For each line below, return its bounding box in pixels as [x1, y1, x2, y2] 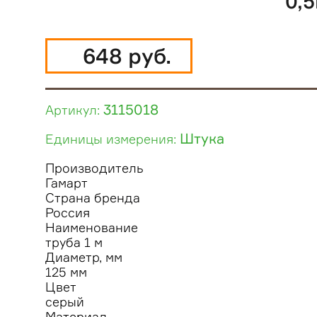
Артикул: [45, 103, 103, 117]
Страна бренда [45, 190, 140, 205]
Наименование [45, 220, 138, 235]
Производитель [45, 161, 144, 175]
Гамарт [45, 175, 88, 190]
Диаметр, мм [45, 250, 122, 265]
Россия [45, 205, 90, 220]
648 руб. [83, 43, 171, 69]
